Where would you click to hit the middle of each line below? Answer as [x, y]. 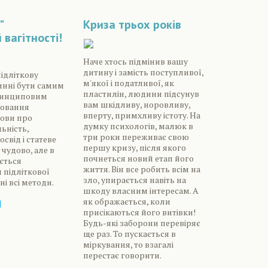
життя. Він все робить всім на [141, 169]
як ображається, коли [127, 202]
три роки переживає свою [136, 137]
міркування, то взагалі [128, 245]
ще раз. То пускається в [129, 234]
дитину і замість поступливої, [143, 72]
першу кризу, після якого [134, 148]
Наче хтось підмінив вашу [135, 62]
